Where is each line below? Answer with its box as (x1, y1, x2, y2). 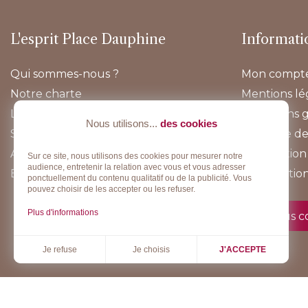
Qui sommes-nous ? (10, 67, 119, 81)
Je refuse (42, 245, 77, 254)
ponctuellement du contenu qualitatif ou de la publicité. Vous (27, 173, 252, 183)
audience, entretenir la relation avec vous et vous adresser (27, 162, 245, 172)
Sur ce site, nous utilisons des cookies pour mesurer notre (27, 151, 243, 161)
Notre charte (10, 87, 82, 101)
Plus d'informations (27, 208, 98, 217)
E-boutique (10, 167, 74, 181)
